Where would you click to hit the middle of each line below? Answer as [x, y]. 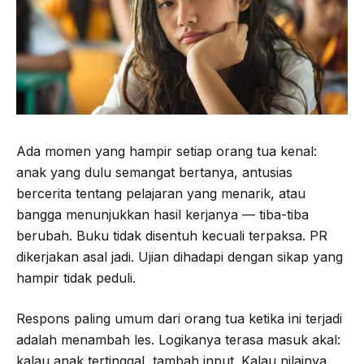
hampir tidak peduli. [76, 278]
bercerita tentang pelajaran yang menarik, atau [161, 194]
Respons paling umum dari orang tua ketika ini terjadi [179, 319]
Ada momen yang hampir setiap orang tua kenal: [167, 152]
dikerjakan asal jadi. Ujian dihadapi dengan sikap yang [180, 257]
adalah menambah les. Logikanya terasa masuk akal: [178, 340]
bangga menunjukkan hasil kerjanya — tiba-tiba [162, 215]
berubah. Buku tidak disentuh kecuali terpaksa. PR [172, 236]
